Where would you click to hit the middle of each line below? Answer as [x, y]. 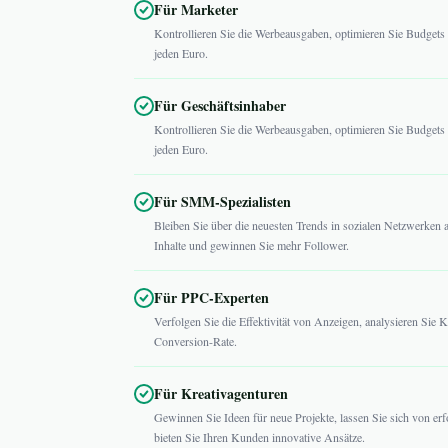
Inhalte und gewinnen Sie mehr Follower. [251, 245]
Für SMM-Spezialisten [222, 201]
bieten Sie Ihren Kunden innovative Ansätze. [259, 437]
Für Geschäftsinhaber [220, 105]
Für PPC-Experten [211, 297]
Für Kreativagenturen [221, 393]
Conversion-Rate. [195, 341]
